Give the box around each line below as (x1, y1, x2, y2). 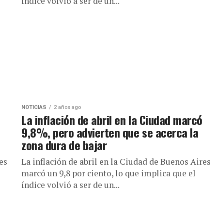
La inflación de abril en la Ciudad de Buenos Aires (21, 156, 211, 167)
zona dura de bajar (21, 136, 107, 154)
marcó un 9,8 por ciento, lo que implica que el (21, 168, 196, 179)
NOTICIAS (21, 104, 46, 110)
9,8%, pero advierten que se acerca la (21, 124, 199, 141)
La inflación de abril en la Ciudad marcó (21, 111, 202, 128)
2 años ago (54, 104, 81, 110)
